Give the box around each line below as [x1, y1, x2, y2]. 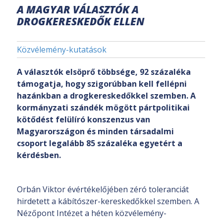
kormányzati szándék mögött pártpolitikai [17, 102, 190, 113]
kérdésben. [17, 150, 61, 161]
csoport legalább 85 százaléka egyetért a [17, 138, 182, 149]
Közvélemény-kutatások [17, 44, 107, 55]
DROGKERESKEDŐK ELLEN [17, 14, 144, 28]
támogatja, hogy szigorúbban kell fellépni [17, 78, 187, 90]
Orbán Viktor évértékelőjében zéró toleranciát [17, 184, 189, 195]
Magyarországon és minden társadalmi [17, 126, 174, 137]
